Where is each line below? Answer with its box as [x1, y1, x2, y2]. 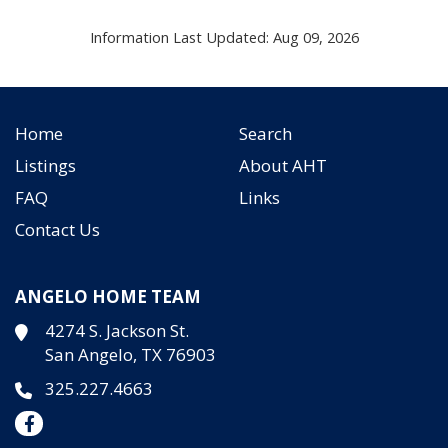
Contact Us [15, 218, 100, 242]
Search [239, 122, 292, 146]
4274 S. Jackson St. [45, 319, 189, 343]
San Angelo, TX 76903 [45, 343, 216, 367]
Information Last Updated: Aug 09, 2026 [89, 26, 359, 47]
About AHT [239, 154, 327, 178]
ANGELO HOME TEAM [15, 285, 201, 309]
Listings [15, 154, 76, 178]
